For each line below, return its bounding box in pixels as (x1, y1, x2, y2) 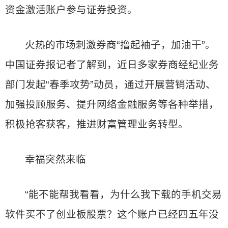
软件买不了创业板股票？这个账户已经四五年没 (5, 209, 219, 220)
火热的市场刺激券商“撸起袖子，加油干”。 (25, 39, 216, 50)
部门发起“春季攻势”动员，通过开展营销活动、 (5, 79, 216, 90)
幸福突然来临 (25, 154, 87, 165)
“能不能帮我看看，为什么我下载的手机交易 (25, 189, 222, 200)
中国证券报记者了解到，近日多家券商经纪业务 (5, 59, 219, 70)
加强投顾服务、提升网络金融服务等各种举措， (5, 99, 219, 110)
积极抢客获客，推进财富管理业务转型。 (5, 119, 188, 130)
